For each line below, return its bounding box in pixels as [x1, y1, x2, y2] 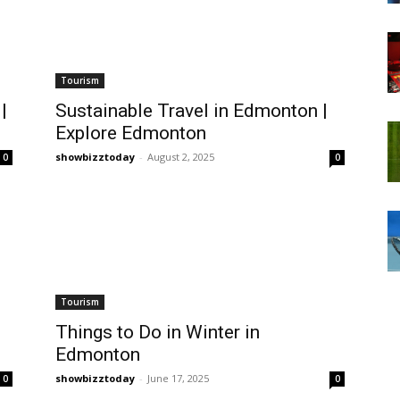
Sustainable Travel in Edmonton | [55, 100, 328, 122]
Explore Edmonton [55, 122, 206, 145]
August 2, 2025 [147, 150, 214, 164]
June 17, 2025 [147, 371, 209, 386]
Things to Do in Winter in [55, 321, 260, 344]
